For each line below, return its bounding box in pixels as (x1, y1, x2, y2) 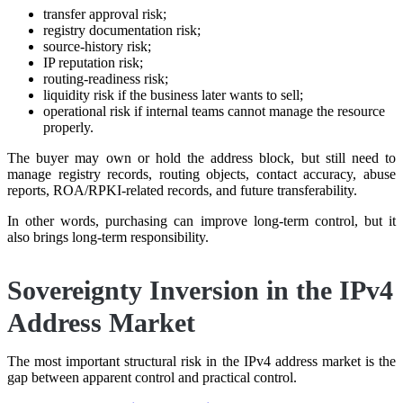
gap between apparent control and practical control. (7, 369, 297, 385)
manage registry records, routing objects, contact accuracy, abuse (7, 166, 396, 182)
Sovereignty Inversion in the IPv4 (7, 274, 393, 305)
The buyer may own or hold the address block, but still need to (7, 149, 396, 166)
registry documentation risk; (43, 22, 201, 38)
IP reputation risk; (43, 54, 143, 70)
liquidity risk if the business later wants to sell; (43, 86, 303, 103)
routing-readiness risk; (43, 70, 168, 86)
